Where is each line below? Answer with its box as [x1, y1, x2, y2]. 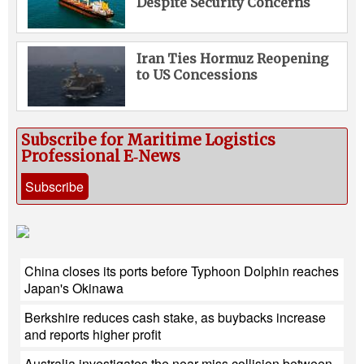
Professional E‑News [21, 147, 180, 167]
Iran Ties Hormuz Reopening [136, 50, 328, 67]
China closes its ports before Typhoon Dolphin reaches [24, 262, 339, 281]
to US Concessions [136, 67, 258, 84]
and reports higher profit [24, 325, 161, 344]
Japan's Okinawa [24, 279, 123, 298]
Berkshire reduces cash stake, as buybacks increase [24, 308, 326, 327]
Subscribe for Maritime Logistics [21, 131, 275, 150]
